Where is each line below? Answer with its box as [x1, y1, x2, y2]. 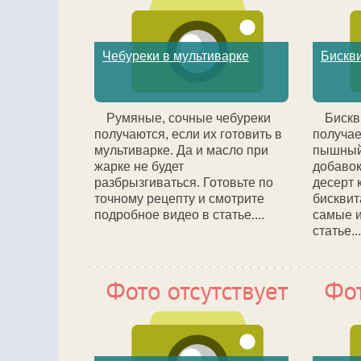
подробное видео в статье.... [94, 208, 264, 222]
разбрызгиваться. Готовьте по [94, 176, 273, 189]
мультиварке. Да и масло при [94, 143, 268, 157]
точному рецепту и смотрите [94, 192, 264, 205]
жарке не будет [94, 160, 184, 173]
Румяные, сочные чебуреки [106, 111, 271, 125]
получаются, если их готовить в [94, 127, 282, 141]
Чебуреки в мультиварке [102, 49, 249, 63]
